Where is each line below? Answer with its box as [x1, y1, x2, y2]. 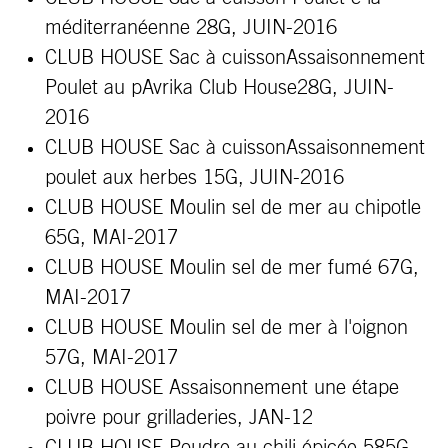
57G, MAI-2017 [45, 348, 178, 368]
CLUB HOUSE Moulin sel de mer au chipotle [45, 198, 421, 218]
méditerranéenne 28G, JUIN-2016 [45, 18, 337, 38]
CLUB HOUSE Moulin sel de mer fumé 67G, [45, 258, 419, 278]
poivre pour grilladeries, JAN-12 [45, 408, 313, 428]
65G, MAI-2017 [45, 228, 178, 248]
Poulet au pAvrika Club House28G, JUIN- [45, 78, 394, 98]
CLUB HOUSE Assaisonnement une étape [45, 378, 399, 398]
